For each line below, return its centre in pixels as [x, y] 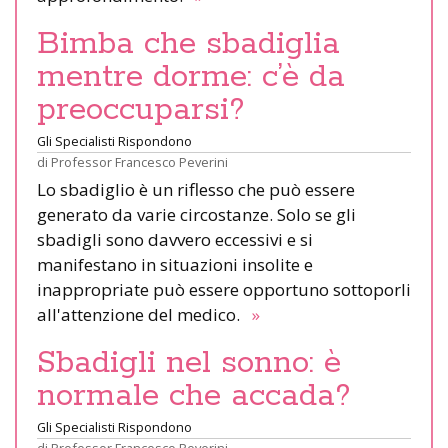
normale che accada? [194, 395]
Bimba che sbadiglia [188, 43]
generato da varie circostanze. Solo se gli [196, 214]
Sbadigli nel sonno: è [189, 362]
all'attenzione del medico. [142, 314]
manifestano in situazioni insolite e [175, 264]
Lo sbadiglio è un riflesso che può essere [196, 189]
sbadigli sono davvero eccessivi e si [175, 239]
